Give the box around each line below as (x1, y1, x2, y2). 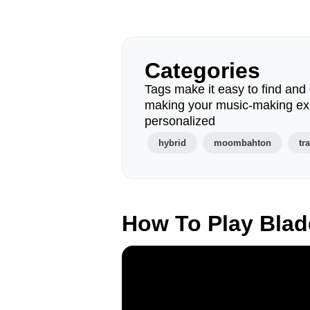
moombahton (214, 138, 271, 148)
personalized (145, 114, 215, 128)
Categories (145, 58, 260, 83)
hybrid (158, 138, 186, 148)
